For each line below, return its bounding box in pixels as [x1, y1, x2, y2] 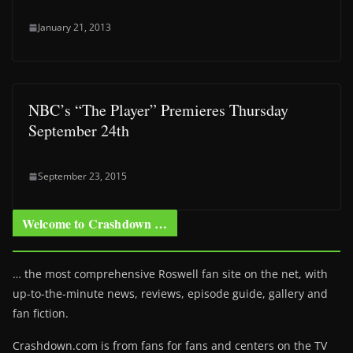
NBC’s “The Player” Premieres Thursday [28, 99, 288, 121]
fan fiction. [13, 306, 69, 321]
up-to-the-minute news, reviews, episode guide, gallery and [13, 286, 328, 301]
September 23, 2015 [38, 169, 127, 183]
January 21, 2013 [38, 20, 111, 34]
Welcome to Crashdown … [22, 214, 168, 232]
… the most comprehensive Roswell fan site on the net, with [13, 266, 328, 281]
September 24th [28, 120, 129, 141]
